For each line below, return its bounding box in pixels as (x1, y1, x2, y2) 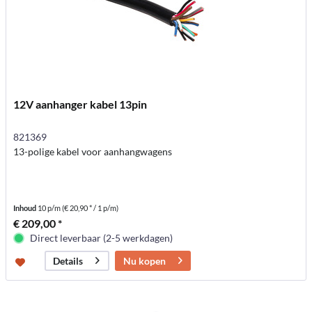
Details (53, 254, 84, 267)
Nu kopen (123, 254, 166, 267)
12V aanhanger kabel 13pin (13, 97, 148, 111)
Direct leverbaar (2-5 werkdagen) (30, 231, 173, 244)
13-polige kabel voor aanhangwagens (13, 145, 173, 157)
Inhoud (13, 203, 38, 212)
